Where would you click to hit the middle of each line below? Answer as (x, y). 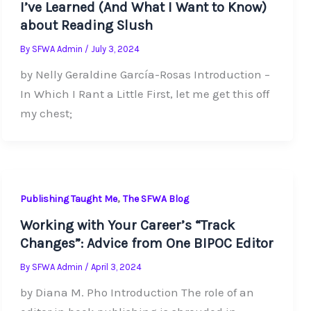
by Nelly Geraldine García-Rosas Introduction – (145, 75)
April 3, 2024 (116, 267)
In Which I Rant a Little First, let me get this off (144, 94)
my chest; (46, 114)
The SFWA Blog (155, 199)
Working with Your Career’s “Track (127, 226)
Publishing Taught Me (68, 199)
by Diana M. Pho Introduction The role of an (137, 293)
